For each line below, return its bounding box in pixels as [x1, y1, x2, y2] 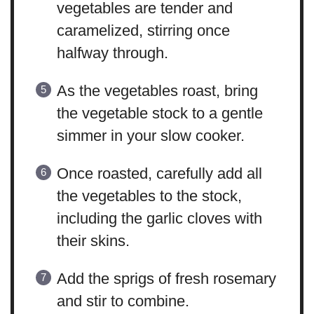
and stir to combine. [56, 292, 189, 310]
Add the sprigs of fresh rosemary [56, 270, 276, 288]
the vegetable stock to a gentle [56, 104, 263, 123]
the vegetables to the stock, [56, 187, 242, 205]
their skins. [56, 232, 130, 250]
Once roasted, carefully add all [56, 165, 262, 183]
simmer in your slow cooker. [56, 127, 245, 145]
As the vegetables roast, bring [56, 82, 258, 100]
